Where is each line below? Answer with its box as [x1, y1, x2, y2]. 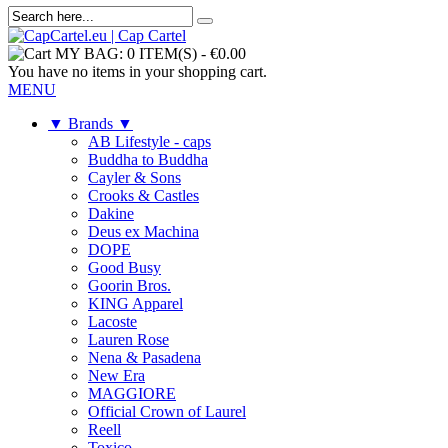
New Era [88, 367, 145, 384]
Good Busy [88, 259, 161, 276]
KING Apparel [88, 295, 183, 312]
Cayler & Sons [88, 169, 181, 186]
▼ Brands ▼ [48, 115, 133, 132]
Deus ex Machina [88, 223, 199, 240]
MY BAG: [55, 45, 127, 62]
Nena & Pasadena [88, 349, 201, 366]
